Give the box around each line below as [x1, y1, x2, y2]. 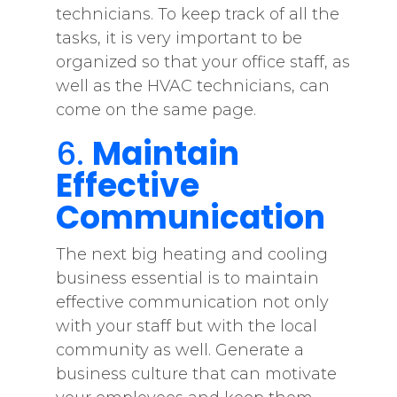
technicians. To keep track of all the [55, 4, 339, 24]
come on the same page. [55, 100, 256, 120]
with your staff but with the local [55, 316, 317, 336]
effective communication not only [55, 292, 329, 312]
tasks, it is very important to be [55, 28, 302, 48]
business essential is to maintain [55, 269, 319, 288]
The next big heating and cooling [55, 245, 328, 264]
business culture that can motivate [55, 364, 337, 384]
